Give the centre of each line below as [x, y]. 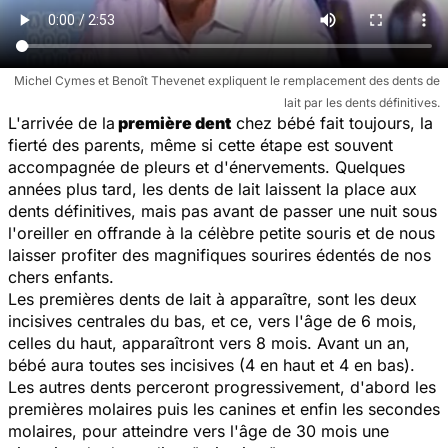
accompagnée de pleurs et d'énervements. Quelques [206, 166]
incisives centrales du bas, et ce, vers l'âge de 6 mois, [212, 320]
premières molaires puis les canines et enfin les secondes [224, 408]
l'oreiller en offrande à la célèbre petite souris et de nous [221, 232]
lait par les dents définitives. [362, 102]
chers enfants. [61, 276]
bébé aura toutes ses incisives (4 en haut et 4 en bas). [211, 364]
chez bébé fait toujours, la [332, 122]
